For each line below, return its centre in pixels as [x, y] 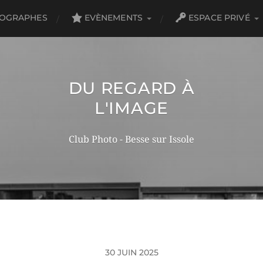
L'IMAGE [131, 108]
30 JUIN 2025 [131, 252]
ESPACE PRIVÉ [219, 18]
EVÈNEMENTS [114, 18]
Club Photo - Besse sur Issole [131, 139]
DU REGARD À [131, 88]
